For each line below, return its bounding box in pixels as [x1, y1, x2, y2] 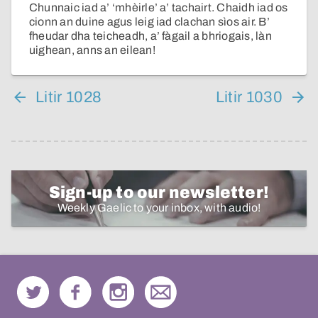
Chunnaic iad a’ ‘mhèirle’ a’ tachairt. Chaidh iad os [29, 1, 288, 14]
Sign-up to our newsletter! [48, 183, 270, 202]
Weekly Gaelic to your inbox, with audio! [57, 202, 261, 214]
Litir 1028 [35, 89, 102, 106]
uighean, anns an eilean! [29, 44, 155, 57]
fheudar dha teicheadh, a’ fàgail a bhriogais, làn [29, 30, 272, 43]
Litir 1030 [215, 89, 283, 106]
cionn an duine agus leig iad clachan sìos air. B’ [29, 16, 270, 28]
